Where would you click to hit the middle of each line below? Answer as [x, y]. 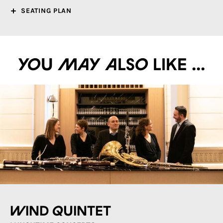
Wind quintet [60, 212]
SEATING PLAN [46, 11]
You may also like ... [111, 65]
